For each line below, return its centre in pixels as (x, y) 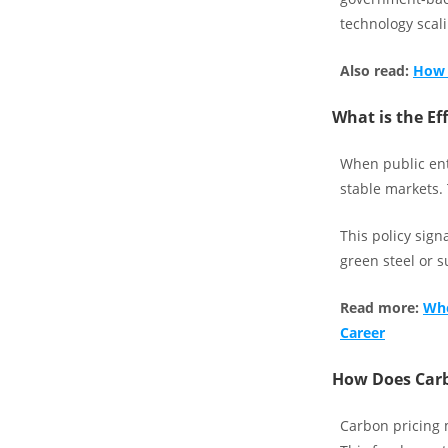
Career (362, 332)
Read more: (381, 307)
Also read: (376, 70)
